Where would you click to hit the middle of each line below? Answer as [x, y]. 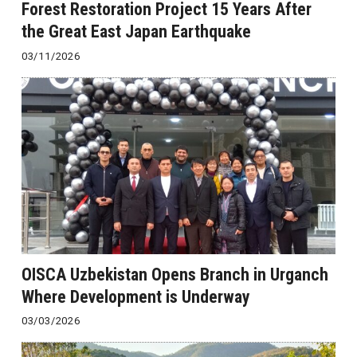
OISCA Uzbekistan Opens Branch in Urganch [175, 274]
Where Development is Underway [135, 296]
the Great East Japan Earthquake [136, 32]
